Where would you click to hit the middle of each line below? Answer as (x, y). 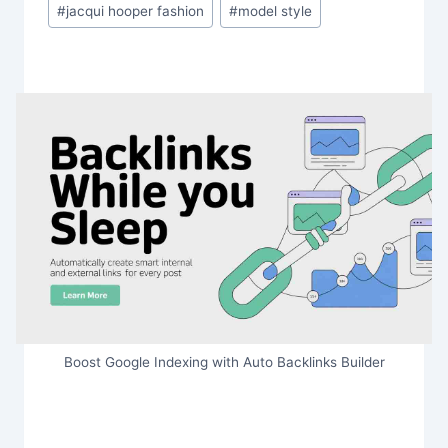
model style (275, 10)
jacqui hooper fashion (135, 10)
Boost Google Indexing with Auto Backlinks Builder (224, 362)
